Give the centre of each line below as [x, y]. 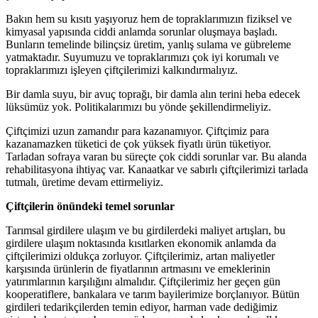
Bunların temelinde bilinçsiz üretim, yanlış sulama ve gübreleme [148, 45]
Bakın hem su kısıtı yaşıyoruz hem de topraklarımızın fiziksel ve [149, 19]
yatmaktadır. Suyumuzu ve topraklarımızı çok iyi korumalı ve [142, 57]
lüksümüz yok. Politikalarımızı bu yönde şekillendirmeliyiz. [138, 107]
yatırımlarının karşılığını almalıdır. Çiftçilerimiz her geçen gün [143, 282]
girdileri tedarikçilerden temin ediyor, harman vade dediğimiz [142, 307]
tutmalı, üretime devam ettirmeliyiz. [84, 182]
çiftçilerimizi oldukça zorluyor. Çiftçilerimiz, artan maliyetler [140, 256]
